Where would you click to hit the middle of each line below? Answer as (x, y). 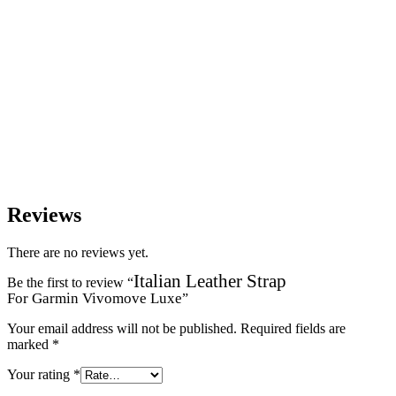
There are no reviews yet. (78, 252)
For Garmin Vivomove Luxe (95, 298)
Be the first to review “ (70, 282)
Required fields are (293, 328)
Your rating (40, 374)
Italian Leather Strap (210, 280)
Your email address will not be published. (122, 328)
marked (30, 344)
